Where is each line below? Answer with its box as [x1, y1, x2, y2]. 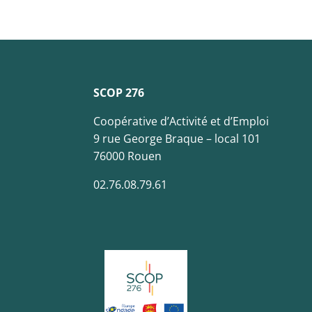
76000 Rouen [93, 148, 162, 164]
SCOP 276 [93, 85, 148, 101]
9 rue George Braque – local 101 [93, 131, 261, 147]
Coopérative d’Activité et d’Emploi [93, 114, 270, 130]
